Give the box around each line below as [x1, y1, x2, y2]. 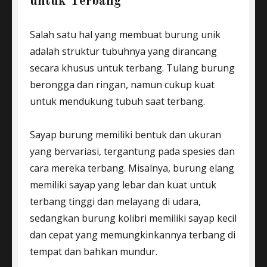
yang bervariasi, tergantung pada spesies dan [30, 145, 235, 158]
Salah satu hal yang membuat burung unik [30, 28, 221, 41]
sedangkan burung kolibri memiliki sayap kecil [30, 212, 237, 225]
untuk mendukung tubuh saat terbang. [30, 95, 207, 108]
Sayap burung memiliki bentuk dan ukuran [30, 128, 221, 141]
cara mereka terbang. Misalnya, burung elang [30, 162, 234, 175]
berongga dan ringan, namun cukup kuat [30, 78, 215, 91]
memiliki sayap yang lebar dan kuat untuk [30, 178, 216, 191]
